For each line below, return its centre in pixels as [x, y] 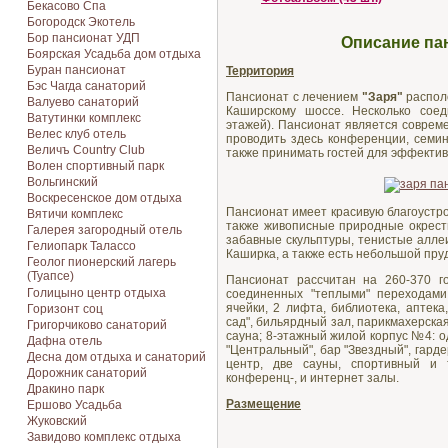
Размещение [263, 403]
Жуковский [57, 421]
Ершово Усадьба [74, 405]
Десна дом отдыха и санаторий [116, 357]
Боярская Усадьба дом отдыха [114, 54]
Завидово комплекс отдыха [104, 437]
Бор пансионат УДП [83, 38]
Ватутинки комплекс [84, 118]
